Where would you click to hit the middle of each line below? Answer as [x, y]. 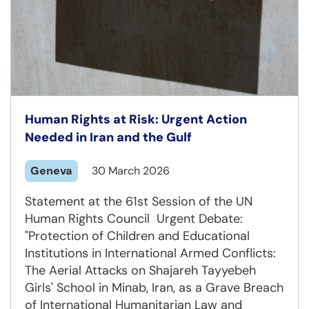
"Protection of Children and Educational [137, 236]
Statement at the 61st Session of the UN [139, 201]
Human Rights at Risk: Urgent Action [136, 119]
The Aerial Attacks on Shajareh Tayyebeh [140, 270]
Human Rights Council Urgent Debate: [134, 218]
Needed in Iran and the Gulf [108, 137]
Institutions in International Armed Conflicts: [150, 253]
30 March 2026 [131, 170]
